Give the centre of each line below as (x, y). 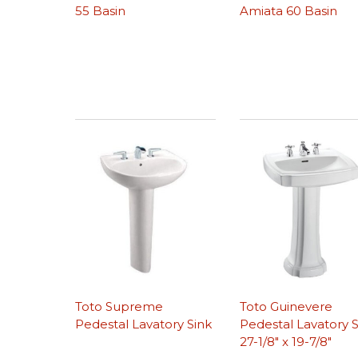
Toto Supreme (119, 307)
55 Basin (101, 10)
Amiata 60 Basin (289, 10)
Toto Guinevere (286, 307)
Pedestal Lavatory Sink (144, 324)
